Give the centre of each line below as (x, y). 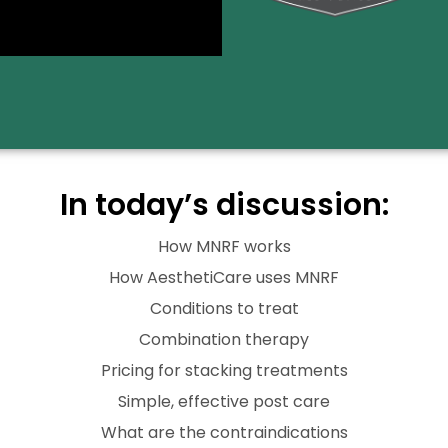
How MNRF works (224, 247)
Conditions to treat (224, 309)
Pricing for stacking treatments (224, 371)
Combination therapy (224, 340)
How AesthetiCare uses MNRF (224, 278)
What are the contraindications (224, 433)
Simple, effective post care (224, 402)
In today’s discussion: (224, 205)
